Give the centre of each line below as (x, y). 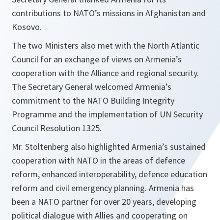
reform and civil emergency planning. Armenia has (103, 188)
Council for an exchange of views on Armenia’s (97, 59)
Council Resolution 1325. (57, 128)
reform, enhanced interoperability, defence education (110, 174)
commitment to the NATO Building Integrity (93, 101)
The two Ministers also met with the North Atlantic (106, 46)
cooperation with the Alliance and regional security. (105, 73)
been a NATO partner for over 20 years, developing (104, 202)
